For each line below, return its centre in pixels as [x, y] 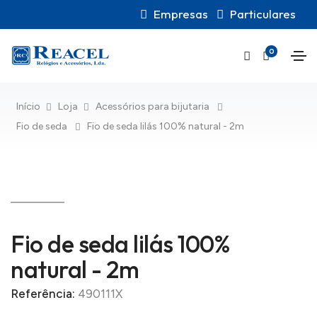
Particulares [263, 13]
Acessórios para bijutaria [154, 106]
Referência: [44, 294]
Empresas [181, 13]
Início [29, 106]
